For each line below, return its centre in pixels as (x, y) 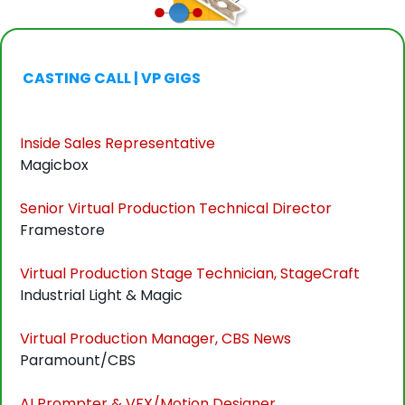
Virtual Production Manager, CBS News (155, 339)
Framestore (62, 231)
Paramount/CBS (78, 361)
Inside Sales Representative (118, 144)
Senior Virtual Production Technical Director (176, 209)
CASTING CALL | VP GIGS (112, 79)
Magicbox (54, 165)
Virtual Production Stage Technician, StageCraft (190, 274)
